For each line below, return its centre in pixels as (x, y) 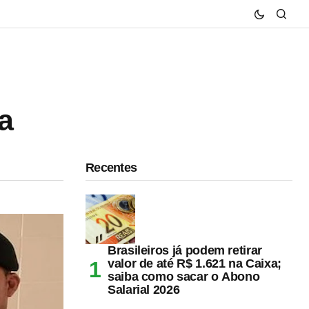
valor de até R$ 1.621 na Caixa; (195, 263)
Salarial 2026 (144, 289)
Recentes (111, 167)
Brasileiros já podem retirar (185, 250)
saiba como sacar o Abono (184, 276)
